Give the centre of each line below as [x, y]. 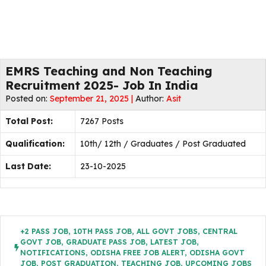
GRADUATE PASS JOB [106, 242]
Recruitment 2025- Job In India [102, 85]
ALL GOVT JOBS [167, 231]
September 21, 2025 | [93, 99]
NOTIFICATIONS [53, 253]
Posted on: [28, 99]
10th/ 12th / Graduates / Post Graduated [163, 144]
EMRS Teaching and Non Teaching [109, 71]
